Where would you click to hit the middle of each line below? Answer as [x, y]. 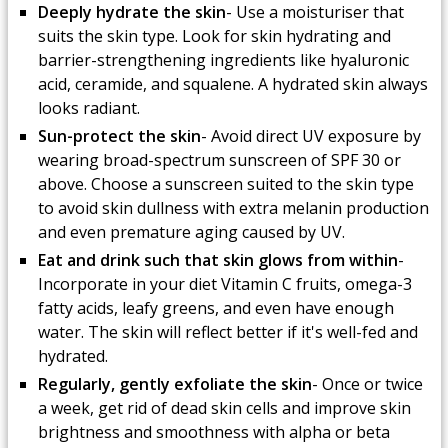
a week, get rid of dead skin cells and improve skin [224, 408]
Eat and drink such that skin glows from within [217, 260]
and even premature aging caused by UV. [191, 232]
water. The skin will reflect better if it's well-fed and [227, 332]
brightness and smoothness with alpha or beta [213, 432]
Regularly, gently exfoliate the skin [174, 384]
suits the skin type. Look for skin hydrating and [214, 36]
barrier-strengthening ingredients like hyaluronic [223, 60]
